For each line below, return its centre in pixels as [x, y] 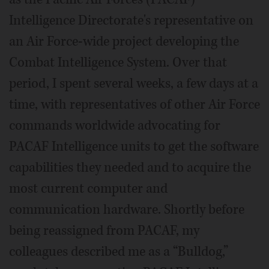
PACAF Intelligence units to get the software [134, 147]
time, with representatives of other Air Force [134, 105]
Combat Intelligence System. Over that [118, 63]
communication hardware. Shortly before [127, 210]
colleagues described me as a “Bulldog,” [119, 252]
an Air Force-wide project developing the [124, 42]
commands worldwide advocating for [115, 126]
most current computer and [88, 189]
